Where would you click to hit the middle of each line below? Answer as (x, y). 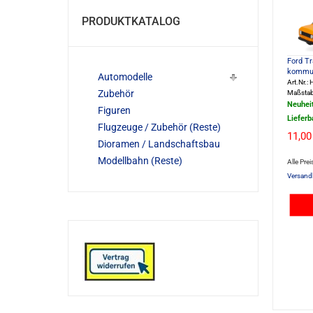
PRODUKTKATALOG (131, 21)
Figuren (114, 110)
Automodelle (125, 77)
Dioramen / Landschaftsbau (159, 144)
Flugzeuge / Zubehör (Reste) (159, 127)
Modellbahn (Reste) (140, 161)
